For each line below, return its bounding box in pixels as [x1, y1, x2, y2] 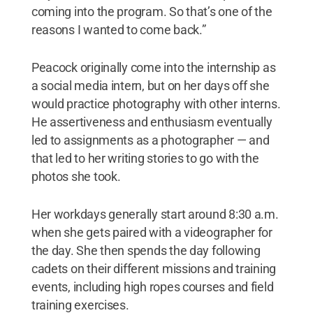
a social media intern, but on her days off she [31, 78, 270, 93]
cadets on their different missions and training [31, 261, 277, 276]
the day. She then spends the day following [31, 242, 261, 258]
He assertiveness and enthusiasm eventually [31, 114, 272, 129]
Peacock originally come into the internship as [31, 59, 276, 75]
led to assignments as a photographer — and [31, 132, 270, 147]
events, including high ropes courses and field [31, 279, 274, 294]
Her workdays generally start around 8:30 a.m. [31, 206, 279, 221]
